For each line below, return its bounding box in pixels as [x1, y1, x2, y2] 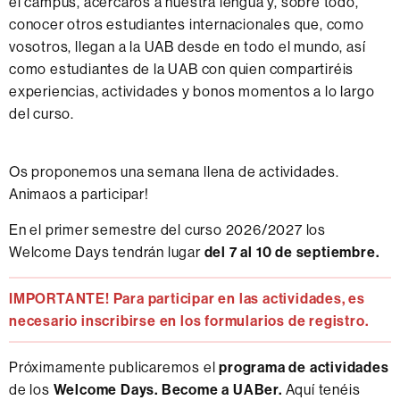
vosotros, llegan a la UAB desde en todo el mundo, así [9, 38, 366, 56]
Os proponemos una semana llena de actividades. [9, 163, 339, 181]
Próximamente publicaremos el [9, 359, 220, 377]
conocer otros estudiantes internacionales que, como [9, 16, 364, 34]
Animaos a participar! [9, 186, 149, 204]
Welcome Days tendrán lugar [9, 244, 204, 262]
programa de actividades [219, 359, 389, 377]
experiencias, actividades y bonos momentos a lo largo [9, 83, 375, 101]
